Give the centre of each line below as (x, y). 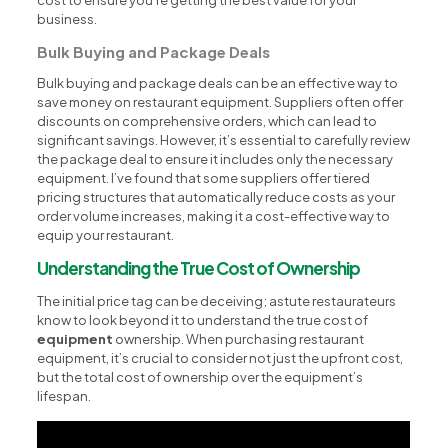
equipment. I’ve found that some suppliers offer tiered (204, 177)
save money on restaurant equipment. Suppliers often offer (220, 101)
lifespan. (64, 395)
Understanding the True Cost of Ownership (199, 267)
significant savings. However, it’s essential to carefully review (224, 139)
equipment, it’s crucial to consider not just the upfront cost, (220, 357)
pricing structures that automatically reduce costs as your (216, 196)
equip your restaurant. (106, 234)
